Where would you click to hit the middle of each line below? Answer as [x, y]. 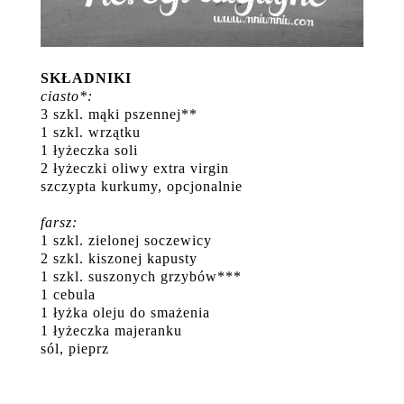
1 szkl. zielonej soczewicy [126, 240]
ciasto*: [67, 96]
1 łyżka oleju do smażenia [125, 312]
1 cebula [68, 294]
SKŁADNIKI [86, 78]
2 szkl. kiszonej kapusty [119, 258]
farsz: [59, 222]
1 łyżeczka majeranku [111, 330]
